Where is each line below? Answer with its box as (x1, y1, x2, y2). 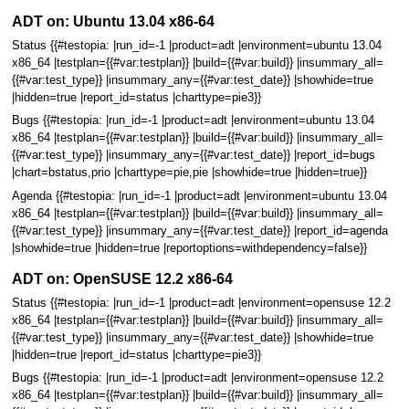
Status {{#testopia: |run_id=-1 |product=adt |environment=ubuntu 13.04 (11, 39, 382, 53)
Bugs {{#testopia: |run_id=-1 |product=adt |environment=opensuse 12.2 (11, 372, 383, 385)
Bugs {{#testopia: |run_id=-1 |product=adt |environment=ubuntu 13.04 (11, 114, 374, 128)
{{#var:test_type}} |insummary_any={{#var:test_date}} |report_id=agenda (11, 224, 388, 237)
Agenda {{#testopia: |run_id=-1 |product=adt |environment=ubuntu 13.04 (11, 189, 387, 203)
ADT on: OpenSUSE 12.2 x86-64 (11, 270, 233, 288)
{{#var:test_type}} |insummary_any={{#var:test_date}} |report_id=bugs (11, 149, 375, 163)
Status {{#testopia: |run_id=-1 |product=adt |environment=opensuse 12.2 (11, 297, 391, 310)
